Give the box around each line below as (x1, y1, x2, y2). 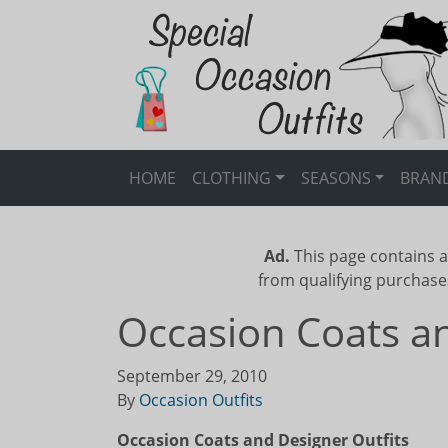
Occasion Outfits (139, 389, 263, 411)
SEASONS (300, 167, 371, 189)
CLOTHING (192, 167, 271, 189)
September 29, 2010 (117, 365, 267, 387)
